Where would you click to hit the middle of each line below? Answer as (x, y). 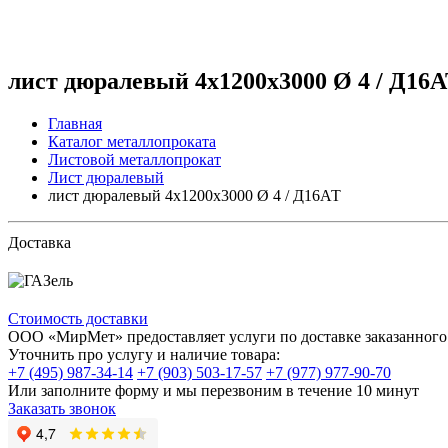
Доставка (39, 242)
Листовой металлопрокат (134, 159)
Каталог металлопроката (132, 141)
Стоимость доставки (78, 318)
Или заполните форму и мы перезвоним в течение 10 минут (213, 390)
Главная (75, 123)
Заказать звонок (62, 408)
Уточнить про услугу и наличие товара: (144, 354)
